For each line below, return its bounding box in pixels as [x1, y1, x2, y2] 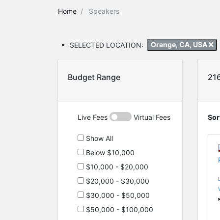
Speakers [89, 6, 119, 15]
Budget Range [68, 72, 120, 82]
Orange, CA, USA [150, 40, 209, 49]
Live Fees [78, 112, 110, 121]
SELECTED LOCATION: [70, 40, 143, 49]
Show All [84, 134, 113, 142]
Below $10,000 [84, 148, 135, 157]
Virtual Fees [132, 112, 170, 121]
